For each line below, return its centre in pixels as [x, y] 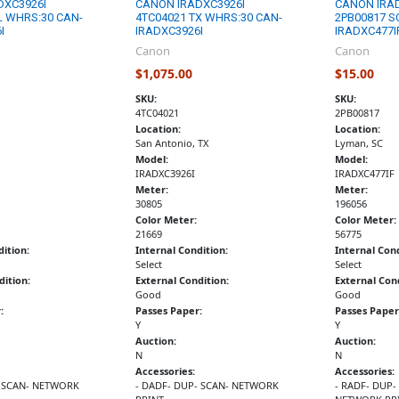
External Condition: [183, 281]
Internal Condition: [182, 250]
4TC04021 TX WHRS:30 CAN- [209, 17]
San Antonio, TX [172, 143]
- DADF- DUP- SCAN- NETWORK [208, 386]
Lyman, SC [358, 143]
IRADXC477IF [364, 174]
